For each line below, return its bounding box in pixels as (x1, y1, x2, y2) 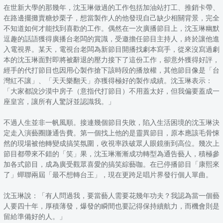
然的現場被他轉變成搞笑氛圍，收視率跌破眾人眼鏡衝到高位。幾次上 (3, 139, 220, 147)
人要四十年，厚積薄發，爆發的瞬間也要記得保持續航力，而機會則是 (3, 202, 220, 210)
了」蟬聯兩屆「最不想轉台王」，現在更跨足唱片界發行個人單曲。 (3, 171, 213, 179)
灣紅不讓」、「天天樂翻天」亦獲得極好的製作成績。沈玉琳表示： (3, 77, 213, 85)
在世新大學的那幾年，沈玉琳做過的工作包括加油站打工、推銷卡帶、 (3, 3, 220, 11)
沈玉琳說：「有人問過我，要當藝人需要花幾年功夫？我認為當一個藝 (3, 192, 220, 200)
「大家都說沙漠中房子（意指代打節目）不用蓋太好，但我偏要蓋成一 (3, 87, 220, 95)
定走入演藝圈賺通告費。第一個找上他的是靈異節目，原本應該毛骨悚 (3, 129, 220, 137)
